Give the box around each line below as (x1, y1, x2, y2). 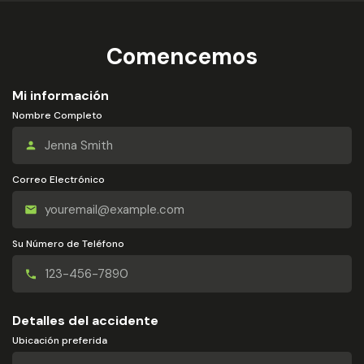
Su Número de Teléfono (12, 237, 124, 250)
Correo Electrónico (12, 173, 105, 186)
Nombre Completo (12, 109, 102, 122)
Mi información (12, 87, 109, 104)
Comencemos (106, 41, 258, 71)
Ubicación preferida (12, 334, 107, 347)
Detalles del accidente (12, 312, 158, 329)
